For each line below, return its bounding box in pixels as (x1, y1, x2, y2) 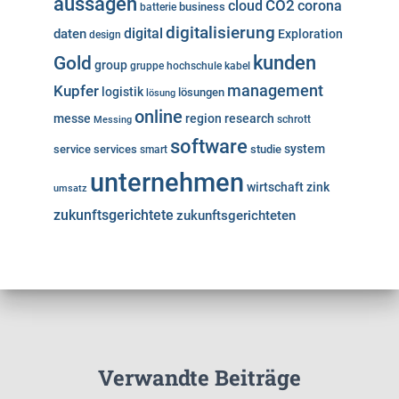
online (134, 107, 183, 128)
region (185, 111, 222, 127)
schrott (277, 113, 311, 126)
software (170, 135, 248, 159)
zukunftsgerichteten (176, 208, 296, 224)
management (227, 82, 323, 101)
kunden (253, 51, 316, 75)
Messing (94, 113, 132, 126)
